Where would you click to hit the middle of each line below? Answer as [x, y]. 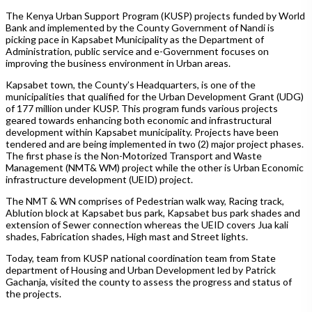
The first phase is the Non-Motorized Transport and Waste [134, 155]
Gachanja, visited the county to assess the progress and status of [149, 281]
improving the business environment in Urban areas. [118, 63]
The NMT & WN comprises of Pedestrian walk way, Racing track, [145, 201]
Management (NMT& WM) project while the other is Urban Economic [155, 167]
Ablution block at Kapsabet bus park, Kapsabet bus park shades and [153, 212]
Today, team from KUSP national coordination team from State [141, 258]
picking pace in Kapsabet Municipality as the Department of [135, 39]
